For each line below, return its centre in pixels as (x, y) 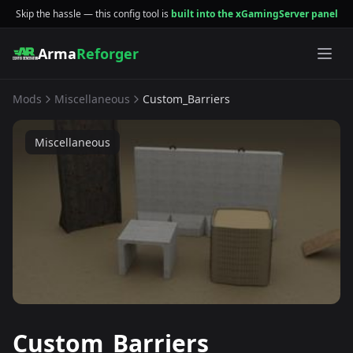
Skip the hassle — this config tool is (93, 13)
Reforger (108, 54)
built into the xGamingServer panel (254, 13)
